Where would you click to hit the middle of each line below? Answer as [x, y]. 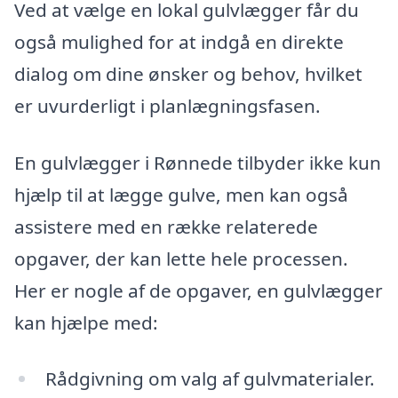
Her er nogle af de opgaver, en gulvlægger [199, 290]
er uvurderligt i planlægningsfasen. [167, 105]
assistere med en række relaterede [166, 226]
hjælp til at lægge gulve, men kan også [181, 194]
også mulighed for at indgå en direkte [179, 41]
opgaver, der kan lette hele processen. [181, 258]
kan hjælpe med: [86, 322]
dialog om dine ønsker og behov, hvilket [188, 73]
